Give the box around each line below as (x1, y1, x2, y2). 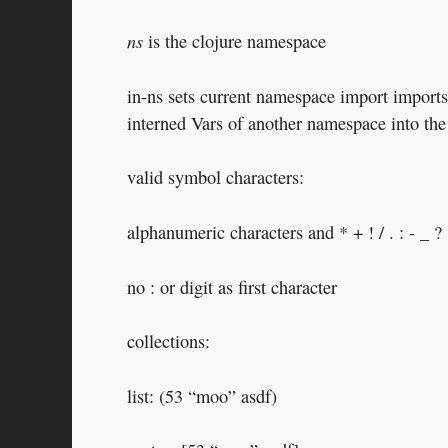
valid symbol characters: (127, 165, 304, 190)
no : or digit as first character (127, 274, 337, 299)
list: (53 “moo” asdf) (127, 383, 277, 408)
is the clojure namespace (143, 29, 326, 54)
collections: (127, 329, 210, 354)
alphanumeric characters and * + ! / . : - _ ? (127, 220, 442, 245)
